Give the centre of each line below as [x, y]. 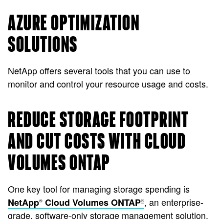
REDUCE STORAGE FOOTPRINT [98, 120]
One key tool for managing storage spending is [99, 189]
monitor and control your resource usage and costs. [108, 84]
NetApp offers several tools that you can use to [99, 70]
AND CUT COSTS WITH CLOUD [97, 142]
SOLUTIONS [43, 45]
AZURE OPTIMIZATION [74, 24]
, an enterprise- [174, 202]
